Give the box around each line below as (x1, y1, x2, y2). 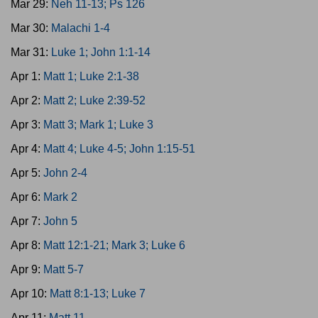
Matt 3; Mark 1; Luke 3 (43, 119, 153, 131)
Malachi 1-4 (51, 22, 110, 34)
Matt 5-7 (43, 263, 84, 275)
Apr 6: (11, 191, 43, 203)
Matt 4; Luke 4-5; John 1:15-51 (43, 143, 195, 155)
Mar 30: (11, 22, 51, 34)
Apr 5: (11, 167, 43, 179)
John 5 (43, 215, 77, 227)
